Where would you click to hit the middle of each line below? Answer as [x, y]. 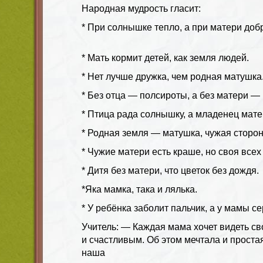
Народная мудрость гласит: [141, 8]
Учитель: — [107, 227]
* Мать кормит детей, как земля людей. [165, 58]
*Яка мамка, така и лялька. [139, 189]
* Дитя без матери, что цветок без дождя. [170, 170]
